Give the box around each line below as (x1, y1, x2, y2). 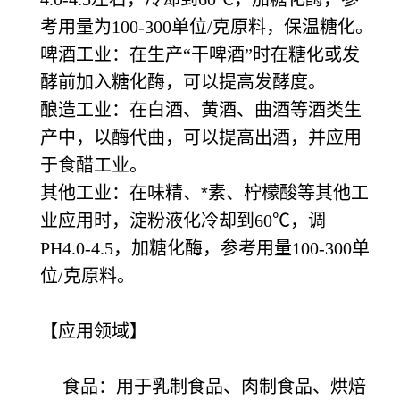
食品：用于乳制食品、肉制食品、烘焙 (40, 377, 366, 396)
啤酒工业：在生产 (40, 45, 183, 64)
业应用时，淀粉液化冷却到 (40, 211, 254, 230)
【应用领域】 (40, 321, 147, 341)
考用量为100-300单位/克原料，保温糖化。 (40, 17, 373, 37)
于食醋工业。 (40, 155, 147, 175)
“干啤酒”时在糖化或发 (183, 45, 360, 64)
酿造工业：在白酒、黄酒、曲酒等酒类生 (40, 100, 362, 120)
